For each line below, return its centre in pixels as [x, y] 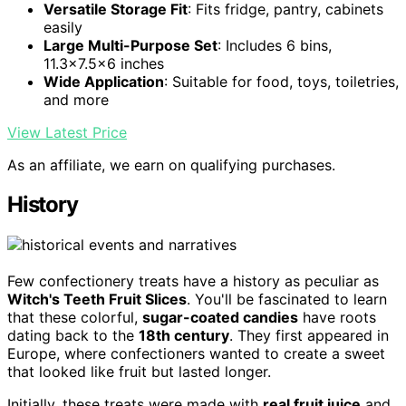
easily [63, 27]
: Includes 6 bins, [275, 45]
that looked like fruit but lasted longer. [139, 372]
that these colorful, [75, 318]
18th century [184, 336]
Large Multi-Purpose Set [130, 45]
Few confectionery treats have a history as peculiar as [193, 281]
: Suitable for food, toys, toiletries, [281, 81]
